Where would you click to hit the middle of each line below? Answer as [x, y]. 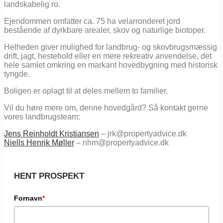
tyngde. [17, 74]
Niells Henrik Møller [39, 143]
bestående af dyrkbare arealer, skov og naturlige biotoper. [105, 30]
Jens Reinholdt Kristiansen [52, 134]
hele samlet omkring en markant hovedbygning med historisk [111, 65]
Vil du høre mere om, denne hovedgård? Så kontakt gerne [106, 108]
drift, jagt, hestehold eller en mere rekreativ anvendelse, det [108, 56]
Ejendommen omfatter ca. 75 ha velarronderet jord [92, 21]
